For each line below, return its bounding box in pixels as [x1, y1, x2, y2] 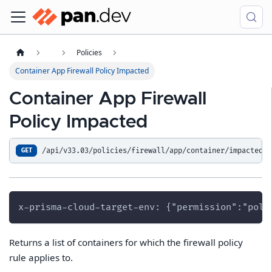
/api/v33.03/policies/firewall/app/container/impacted [41, 146, 263, 155]
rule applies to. [9, 251, 73, 263]
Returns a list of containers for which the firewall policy [9, 236, 243, 248]
